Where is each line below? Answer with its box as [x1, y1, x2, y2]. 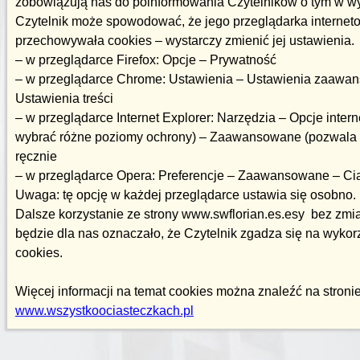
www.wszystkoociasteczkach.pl [15, 304, 194, 317]
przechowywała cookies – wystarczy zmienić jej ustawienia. [15, 34, 354, 47]
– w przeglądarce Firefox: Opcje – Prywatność [15, 53, 276, 67]
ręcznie [15, 149, 57, 163]
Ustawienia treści [15, 92, 113, 105]
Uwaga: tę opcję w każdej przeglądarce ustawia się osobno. [15, 188, 356, 202]
